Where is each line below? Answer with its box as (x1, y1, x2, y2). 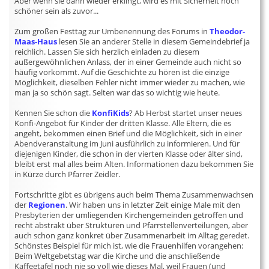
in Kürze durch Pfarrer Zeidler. (14, 169, 121, 180)
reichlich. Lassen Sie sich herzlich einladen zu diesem (14, 46, 200, 57)
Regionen (28, 199, 66, 210)
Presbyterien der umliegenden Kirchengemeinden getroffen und (14, 210, 244, 220)
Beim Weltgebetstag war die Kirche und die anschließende (14, 250, 220, 261)
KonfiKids (92, 107, 130, 118)
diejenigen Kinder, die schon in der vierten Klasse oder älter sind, (14, 148, 243, 159)
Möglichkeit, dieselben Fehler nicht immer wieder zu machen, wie (14, 77, 246, 88)
